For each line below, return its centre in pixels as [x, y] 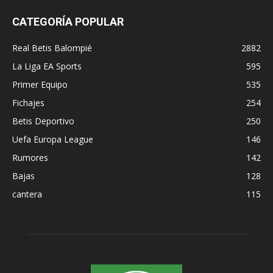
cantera [27, 194]
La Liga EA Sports [47, 66]
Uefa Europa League [53, 139]
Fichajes [28, 102]
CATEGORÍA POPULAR [68, 21]
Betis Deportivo [43, 121]
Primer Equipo [40, 84]
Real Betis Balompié [52, 48]
